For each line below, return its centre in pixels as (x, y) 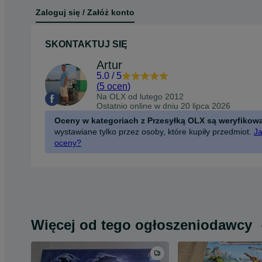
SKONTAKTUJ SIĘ (86, 44)
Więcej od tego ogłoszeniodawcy (142, 225)
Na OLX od (118, 96)
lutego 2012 (162, 96)
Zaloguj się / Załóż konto (85, 13)
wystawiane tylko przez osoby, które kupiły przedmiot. (153, 131)
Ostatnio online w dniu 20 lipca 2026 (163, 106)
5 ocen (113, 86)
